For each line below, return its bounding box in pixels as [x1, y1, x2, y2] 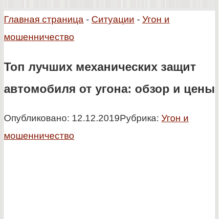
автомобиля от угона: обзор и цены [4, 82, 215, 95]
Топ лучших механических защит [4, 60, 196, 73]
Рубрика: [120, 112, 159, 123]
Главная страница [4, 14, 84, 24]
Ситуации [91, 14, 134, 24]
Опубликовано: [4, 112, 69, 123]
